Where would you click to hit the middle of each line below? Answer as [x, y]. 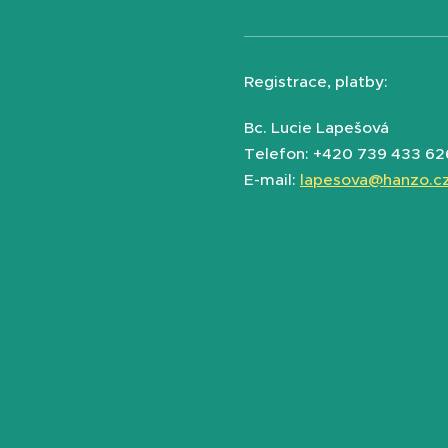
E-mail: [270, 179]
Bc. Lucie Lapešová [316, 127]
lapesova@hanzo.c [371, 179]
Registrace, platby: [316, 81]
